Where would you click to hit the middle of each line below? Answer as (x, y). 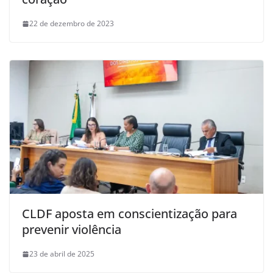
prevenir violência (72, 230)
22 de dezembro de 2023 (72, 24)
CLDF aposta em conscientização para (129, 214)
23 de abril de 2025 (62, 254)
